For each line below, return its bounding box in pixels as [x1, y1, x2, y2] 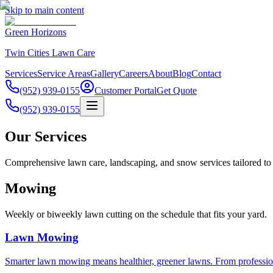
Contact [191, 68, 221, 79]
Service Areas [37, 68, 90, 79]
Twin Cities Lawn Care [5, 48, 95, 58]
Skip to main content [5, 5, 84, 15]
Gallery [90, 68, 119, 79]
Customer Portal [94, 85, 157, 96]
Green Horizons [5, 27, 66, 37]
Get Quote [157, 85, 197, 96]
